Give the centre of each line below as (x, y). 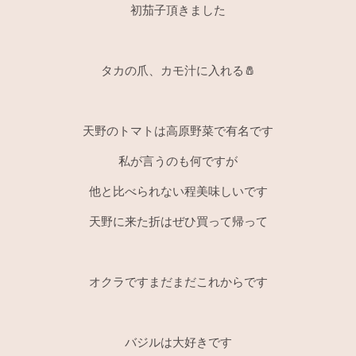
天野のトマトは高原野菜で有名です (178, 131)
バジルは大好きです (178, 342)
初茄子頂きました (178, 10)
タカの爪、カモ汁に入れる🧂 (178, 70)
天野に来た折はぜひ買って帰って (178, 221)
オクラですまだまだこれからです (178, 282)
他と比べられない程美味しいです (178, 191)
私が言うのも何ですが (178, 161)
